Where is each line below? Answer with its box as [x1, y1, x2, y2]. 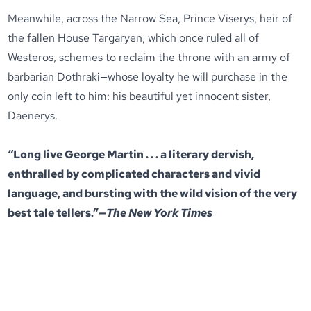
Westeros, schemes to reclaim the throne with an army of [8, 50, 291, 65]
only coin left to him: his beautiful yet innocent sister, [8, 89, 271, 103]
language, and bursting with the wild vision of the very [8, 186, 298, 201]
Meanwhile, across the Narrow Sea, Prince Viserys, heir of [8, 11, 293, 26]
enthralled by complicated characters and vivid [8, 167, 261, 181]
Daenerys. [8, 108, 58, 123]
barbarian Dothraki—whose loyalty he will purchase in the [8, 69, 288, 84]
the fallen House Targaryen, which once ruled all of [8, 31, 260, 45]
